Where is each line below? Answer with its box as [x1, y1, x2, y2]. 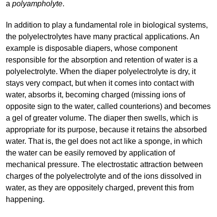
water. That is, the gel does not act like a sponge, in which [6, 137, 202, 146]
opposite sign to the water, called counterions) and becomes [6, 102, 211, 111]
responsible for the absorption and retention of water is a [6, 56, 198, 64]
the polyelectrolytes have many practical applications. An [6, 32, 200, 41]
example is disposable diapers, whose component [6, 44, 177, 53]
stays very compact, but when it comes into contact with [6, 79, 194, 88]
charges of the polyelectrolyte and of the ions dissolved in [6, 172, 201, 181]
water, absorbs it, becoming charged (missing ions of [6, 91, 185, 99]
